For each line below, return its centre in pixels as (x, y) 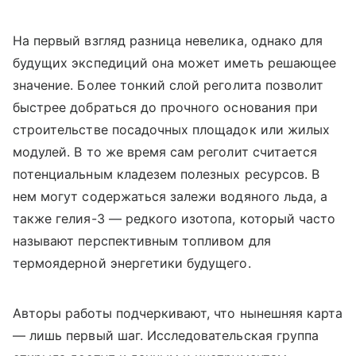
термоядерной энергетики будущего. (132, 263)
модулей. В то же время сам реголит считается (165, 151)
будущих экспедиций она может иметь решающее (175, 62)
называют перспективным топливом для (142, 240)
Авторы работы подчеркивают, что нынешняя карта (178, 313)
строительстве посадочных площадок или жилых (172, 129)
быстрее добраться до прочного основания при (166, 107)
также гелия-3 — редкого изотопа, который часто (174, 218)
